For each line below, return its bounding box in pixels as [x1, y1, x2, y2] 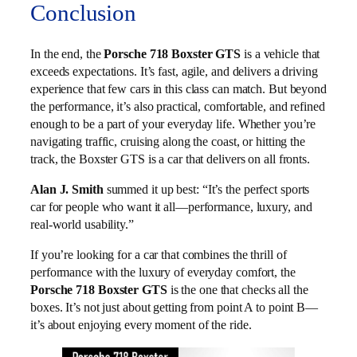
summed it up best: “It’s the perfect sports [103, 182, 310, 198]
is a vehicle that [241, 45, 320, 61]
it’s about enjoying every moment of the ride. [30, 317, 252, 333]
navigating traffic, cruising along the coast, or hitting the [30, 133, 305, 149]
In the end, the [30, 45, 104, 61]
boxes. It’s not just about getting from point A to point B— [30, 300, 319, 316]
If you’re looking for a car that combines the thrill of [30, 247, 287, 263]
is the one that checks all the [167, 282, 308, 298]
